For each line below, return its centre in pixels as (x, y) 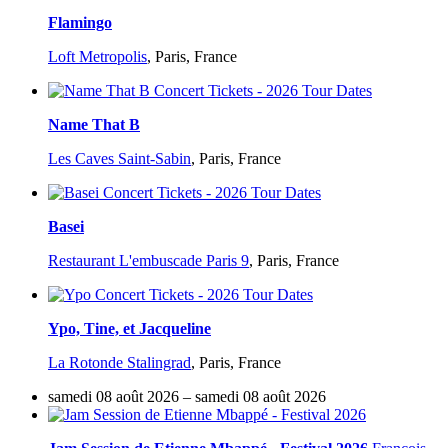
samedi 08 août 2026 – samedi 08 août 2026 (187, 397)
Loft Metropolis (97, 57)
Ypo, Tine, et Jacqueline (129, 329)
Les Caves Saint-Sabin (119, 159)
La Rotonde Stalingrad (119, 363)
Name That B (94, 125)
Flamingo (80, 23)
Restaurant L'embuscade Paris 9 (148, 261)
